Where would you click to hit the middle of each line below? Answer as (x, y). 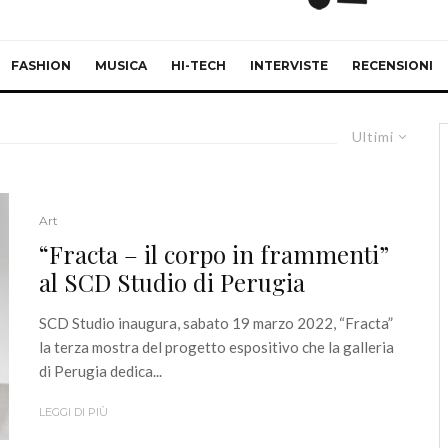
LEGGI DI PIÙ (73, 412)
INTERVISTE (289, 65)
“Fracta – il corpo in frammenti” (214, 254)
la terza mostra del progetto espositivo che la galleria (216, 347)
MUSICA (121, 65)
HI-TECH (198, 65)
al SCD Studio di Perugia (172, 282)
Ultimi (373, 136)
